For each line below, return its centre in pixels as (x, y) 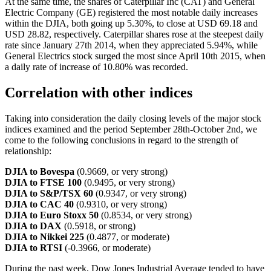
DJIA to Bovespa (40, 171)
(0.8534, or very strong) (145, 215)
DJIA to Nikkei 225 (44, 237)
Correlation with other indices (99, 92)
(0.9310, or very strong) (120, 204)
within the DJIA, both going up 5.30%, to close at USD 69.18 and (131, 23)
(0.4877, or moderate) (127, 237)
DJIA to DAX (33, 226)
